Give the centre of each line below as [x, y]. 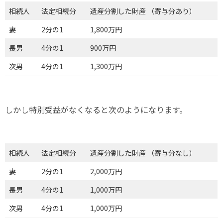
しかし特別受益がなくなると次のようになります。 [96, 110]
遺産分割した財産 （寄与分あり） [143, 11]
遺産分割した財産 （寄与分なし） [143, 153]
